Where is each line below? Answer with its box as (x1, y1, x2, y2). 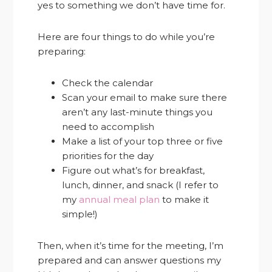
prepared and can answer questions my (38, 254, 222, 266)
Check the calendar (62, 76, 154, 89)
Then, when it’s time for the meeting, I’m (38, 239, 224, 251)
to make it (160, 193, 209, 205)
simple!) (62, 208, 98, 220)
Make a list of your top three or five (62, 135, 223, 147)
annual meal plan (79, 193, 160, 205)
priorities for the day (62, 149, 154, 161)
